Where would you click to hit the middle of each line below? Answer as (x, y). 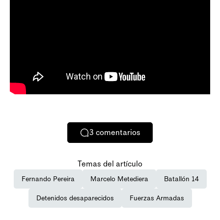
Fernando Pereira (48, 179)
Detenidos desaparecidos (75, 198)
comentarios (118, 133)
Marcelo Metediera (119, 179)
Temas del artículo (110, 164)
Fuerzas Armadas (157, 198)
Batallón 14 (181, 179)
